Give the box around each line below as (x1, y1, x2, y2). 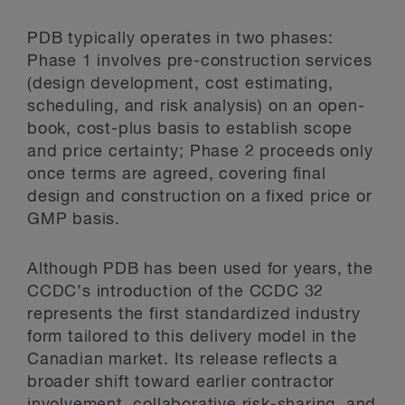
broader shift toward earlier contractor (27, 373, 335, 391)
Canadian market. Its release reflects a (27, 351, 339, 368)
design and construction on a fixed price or (27, 188, 372, 205)
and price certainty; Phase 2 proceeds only (27, 143, 373, 160)
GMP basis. (27, 211, 121, 228)
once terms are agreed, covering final (27, 165, 326, 183)
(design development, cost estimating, (27, 75, 334, 92)
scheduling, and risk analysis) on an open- (27, 98, 365, 115)
